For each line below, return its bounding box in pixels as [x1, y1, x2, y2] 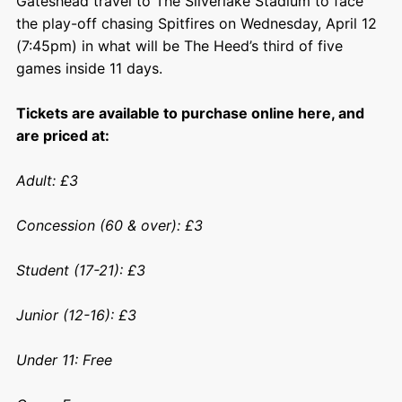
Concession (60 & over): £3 [15, 215, 203, 234]
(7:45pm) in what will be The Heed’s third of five [15, 36, 343, 55]
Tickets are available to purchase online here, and [15, 103, 364, 122]
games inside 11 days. [15, 58, 162, 77]
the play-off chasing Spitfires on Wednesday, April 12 [15, 13, 377, 32]
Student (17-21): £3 [15, 260, 145, 279]
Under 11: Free [15, 350, 112, 369]
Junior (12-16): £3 [15, 305, 136, 324]
